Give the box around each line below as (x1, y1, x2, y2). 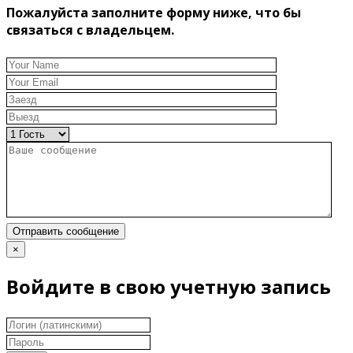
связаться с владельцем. (6, 21, 174, 39)
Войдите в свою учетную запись (6, 273, 331, 300)
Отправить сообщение (13, 225, 119, 238)
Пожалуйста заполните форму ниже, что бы (6, 4, 301, 22)
